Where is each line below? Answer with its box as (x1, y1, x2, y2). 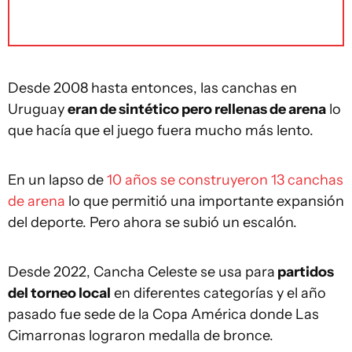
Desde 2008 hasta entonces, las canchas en (8, 79, 297, 97)
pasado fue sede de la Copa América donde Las (8, 306, 319, 324)
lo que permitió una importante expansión (65, 192, 344, 211)
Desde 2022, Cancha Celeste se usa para (8, 263, 275, 281)
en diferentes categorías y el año (111, 284, 326, 302)
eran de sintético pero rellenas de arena (68, 101, 326, 119)
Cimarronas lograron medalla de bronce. (8, 327, 273, 345)
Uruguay (8, 101, 68, 119)
